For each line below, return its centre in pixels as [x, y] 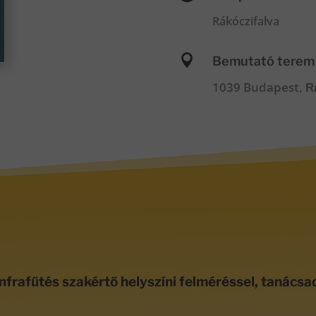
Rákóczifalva [245, 22]
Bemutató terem [263, 61]
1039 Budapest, [259, 87]
